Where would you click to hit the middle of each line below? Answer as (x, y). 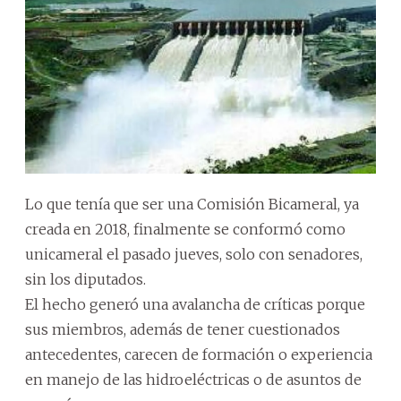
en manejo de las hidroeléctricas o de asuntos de (193, 379)
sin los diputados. (85, 279)
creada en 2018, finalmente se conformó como (185, 229)
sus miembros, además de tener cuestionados (183, 329)
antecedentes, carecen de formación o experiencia (199, 354)
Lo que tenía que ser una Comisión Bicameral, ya (192, 204)
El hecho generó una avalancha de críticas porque (195, 304)
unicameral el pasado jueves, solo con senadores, (194, 254)
